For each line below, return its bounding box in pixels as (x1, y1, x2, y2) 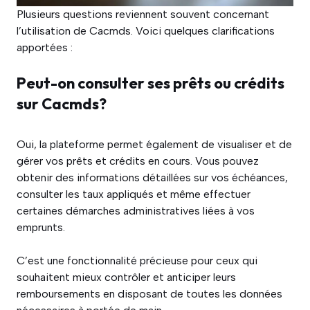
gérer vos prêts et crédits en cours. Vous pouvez (17, 154, 259, 167)
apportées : (17, 41, 73, 54)
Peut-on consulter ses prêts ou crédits (17, 73, 284, 93)
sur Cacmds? (17, 94, 107, 113)
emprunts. (17, 221, 65, 234)
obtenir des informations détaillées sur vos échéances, (17, 171, 288, 184)
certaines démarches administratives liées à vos (17, 204, 255, 217)
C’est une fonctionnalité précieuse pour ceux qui (17, 254, 257, 267)
